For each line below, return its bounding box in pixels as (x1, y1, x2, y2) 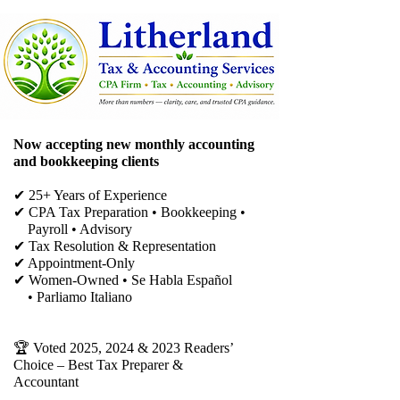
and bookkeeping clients (13, 154, 162, 169)
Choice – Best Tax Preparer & (13, 357, 183, 372)
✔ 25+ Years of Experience (13, 187, 167, 203)
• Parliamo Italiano (13, 289, 132, 304)
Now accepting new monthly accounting (13, 137, 254, 152)
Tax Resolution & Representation (29, 238, 216, 254)
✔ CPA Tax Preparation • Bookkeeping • (13, 204, 256, 220)
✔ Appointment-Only (13, 255, 135, 271)
